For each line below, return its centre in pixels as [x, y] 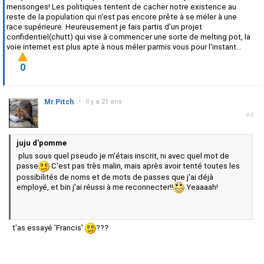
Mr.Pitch [59, 102]
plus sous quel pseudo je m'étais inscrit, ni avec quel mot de [123, 156]
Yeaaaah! [201, 187]
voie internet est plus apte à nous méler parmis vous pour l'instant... [124, 47]
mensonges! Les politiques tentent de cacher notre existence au [121, 7]
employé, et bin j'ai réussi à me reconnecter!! [95, 187]
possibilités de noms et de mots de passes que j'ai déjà [115, 177]
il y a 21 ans [104, 102]
